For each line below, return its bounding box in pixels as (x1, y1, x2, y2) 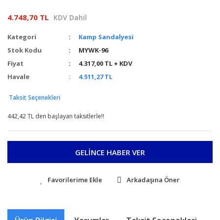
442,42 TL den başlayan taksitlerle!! (7, 112, 104, 121)
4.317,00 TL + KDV (79, 59, 133, 68)
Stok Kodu (7, 46, 42, 55)
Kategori (7, 32, 36, 42)
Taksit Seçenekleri (7, 93, 60, 102)
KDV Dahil (54, 12, 87, 22)
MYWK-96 (79, 46, 109, 55)
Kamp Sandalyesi (79, 32, 134, 42)
